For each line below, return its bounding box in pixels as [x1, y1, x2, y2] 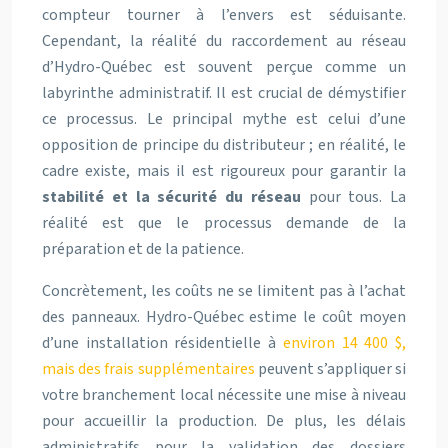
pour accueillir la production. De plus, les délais [42, 410, 406, 433]
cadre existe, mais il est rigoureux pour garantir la [42, 160, 406, 183]
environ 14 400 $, [282, 332, 407, 355]
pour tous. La [300, 186, 406, 209]
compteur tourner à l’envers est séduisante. [42, 4, 406, 27]
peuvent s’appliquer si [254, 358, 406, 381]
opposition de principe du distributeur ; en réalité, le [42, 134, 406, 157]
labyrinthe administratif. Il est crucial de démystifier [42, 82, 406, 105]
